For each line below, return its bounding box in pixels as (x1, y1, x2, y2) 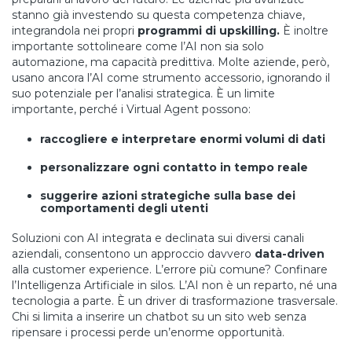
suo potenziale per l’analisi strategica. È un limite (12, 86, 275, 101)
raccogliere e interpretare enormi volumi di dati (40, 132, 325, 146)
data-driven (255, 247, 324, 261)
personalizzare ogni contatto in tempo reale (40, 160, 308, 174)
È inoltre (280, 24, 328, 38)
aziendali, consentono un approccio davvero (12, 247, 255, 261)
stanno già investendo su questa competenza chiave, (12, 8, 305, 22)
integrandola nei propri (12, 24, 137, 38)
